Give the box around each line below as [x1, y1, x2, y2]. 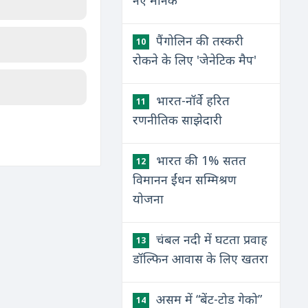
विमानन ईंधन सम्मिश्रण [133, 171, 237, 188]
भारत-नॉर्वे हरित [153, 92, 230, 109]
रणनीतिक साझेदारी [133, 111, 223, 128]
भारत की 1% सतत [153, 152, 247, 168]
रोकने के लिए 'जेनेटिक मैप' [133, 52, 257, 68]
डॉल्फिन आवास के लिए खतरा [133, 250, 269, 267]
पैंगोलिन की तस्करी [153, 32, 244, 49]
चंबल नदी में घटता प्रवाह [153, 231, 268, 247]
